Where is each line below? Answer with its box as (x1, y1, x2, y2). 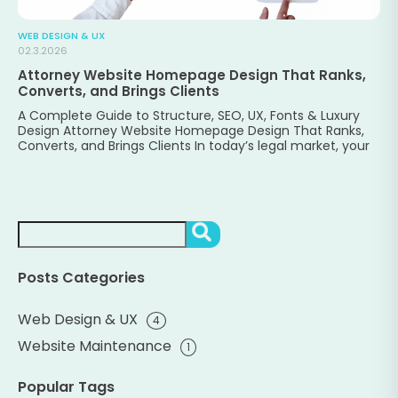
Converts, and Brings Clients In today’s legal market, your (18, 137, 370, 155)
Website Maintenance (18, 335, 171, 356)
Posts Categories (18, 267, 145, 289)
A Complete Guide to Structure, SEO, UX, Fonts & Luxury (18, 107, 360, 124)
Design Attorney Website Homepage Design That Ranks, (18, 122, 364, 139)
